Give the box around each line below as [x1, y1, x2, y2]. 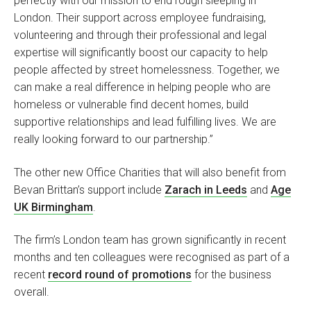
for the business [192, 268, 271, 282]
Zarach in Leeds [165, 183, 247, 196]
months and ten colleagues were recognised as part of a [14, 251, 289, 264]
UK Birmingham [14, 200, 93, 214]
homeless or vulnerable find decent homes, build [14, 98, 249, 112]
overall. [14, 285, 52, 299]
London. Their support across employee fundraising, [14, 11, 266, 25]
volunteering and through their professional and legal [14, 28, 267, 42]
